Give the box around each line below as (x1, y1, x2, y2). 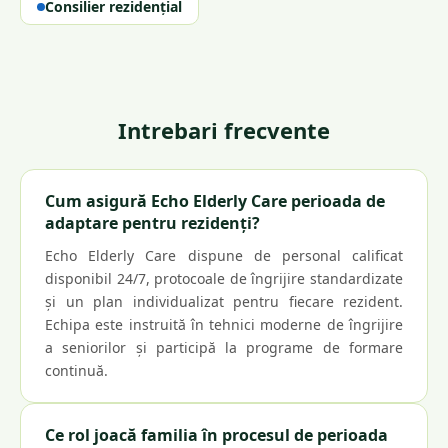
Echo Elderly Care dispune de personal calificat (45, 246, 403, 265)
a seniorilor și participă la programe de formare (45, 338, 403, 357)
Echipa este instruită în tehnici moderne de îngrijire (45, 315, 403, 334)
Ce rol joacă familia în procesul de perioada (45, 424, 388, 446)
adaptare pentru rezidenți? (45, 212, 260, 234)
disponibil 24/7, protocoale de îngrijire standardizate (45, 269, 403, 288)
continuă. (45, 361, 108, 380)
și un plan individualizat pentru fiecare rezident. (45, 292, 403, 311)
